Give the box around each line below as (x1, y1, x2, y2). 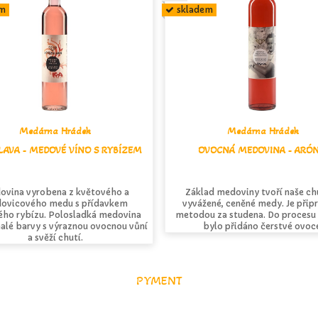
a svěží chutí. (27, 231, 83, 243)
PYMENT (136, 273, 182, 289)
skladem (177, 4, 214, 15)
